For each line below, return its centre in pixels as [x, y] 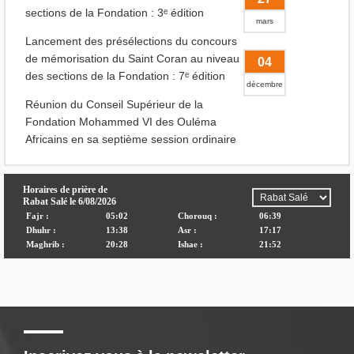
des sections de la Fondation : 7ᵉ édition [125, 76]
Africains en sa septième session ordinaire [131, 139]
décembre [264, 84]
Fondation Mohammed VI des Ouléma [121, 122]
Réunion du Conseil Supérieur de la [114, 104]
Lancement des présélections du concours [131, 41]
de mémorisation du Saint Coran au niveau [132, 58]
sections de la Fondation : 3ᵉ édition [115, 13]
